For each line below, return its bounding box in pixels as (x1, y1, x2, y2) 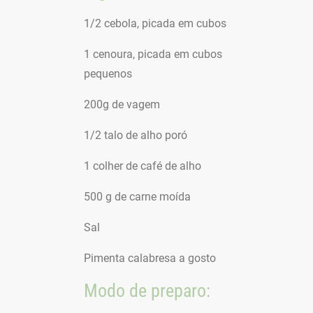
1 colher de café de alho (84, 159, 201, 173)
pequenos (84, 67, 132, 80)
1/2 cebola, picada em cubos (84, 17, 226, 30)
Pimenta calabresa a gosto (84, 252, 216, 265)
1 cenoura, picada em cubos (84, 48, 222, 61)
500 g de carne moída (84, 190, 191, 203)
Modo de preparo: (84, 280, 210, 301)
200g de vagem (84, 98, 160, 111)
